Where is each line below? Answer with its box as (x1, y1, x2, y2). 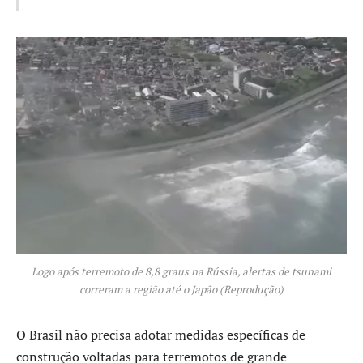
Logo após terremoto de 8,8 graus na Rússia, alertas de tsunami (32, 264, 331, 280)
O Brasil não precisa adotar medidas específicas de (16, 326, 305, 344)
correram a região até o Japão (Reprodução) (79, 282, 284, 297)
